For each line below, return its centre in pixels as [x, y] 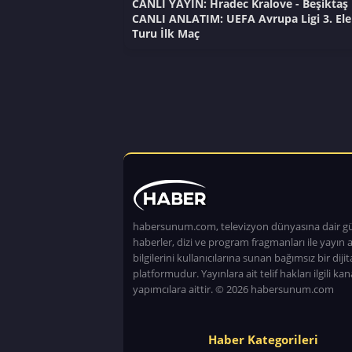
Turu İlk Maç [165, 33]
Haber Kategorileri [263, 339]
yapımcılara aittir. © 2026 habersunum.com [233, 289]
